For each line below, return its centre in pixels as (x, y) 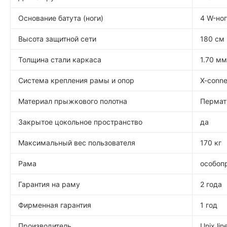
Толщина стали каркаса (60, 60)
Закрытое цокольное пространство (80, 122)
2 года (211, 184)
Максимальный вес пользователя (77, 143)
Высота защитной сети (57, 39)
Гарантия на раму (49, 184)
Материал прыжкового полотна (73, 101)
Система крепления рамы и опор (76, 80)
